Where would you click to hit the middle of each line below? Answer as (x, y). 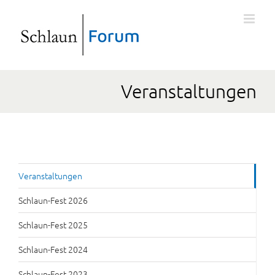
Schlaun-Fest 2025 (53, 225)
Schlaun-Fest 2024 (53, 249)
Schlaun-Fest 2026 (53, 200)
